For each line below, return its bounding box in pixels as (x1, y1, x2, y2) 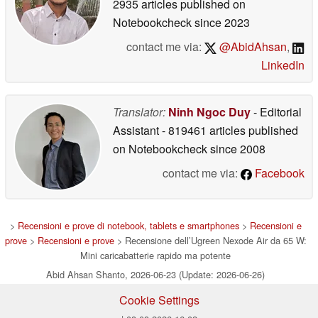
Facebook (252, 164, 305, 181)
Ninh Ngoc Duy (168, 103, 251, 120)
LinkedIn (261, 56, 305, 73)
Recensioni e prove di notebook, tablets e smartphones (17, 218, 239, 232)
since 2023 (192, 13, 250, 31)
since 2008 (207, 140, 265, 157)
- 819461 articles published (162, 121, 298, 138)
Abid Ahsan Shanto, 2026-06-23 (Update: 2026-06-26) (46, 267, 265, 281)
